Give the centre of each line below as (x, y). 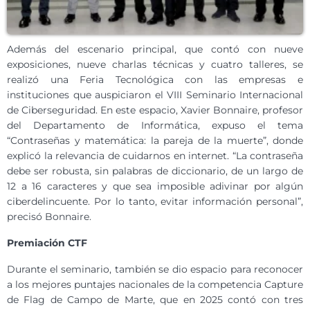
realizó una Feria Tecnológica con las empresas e (155, 80)
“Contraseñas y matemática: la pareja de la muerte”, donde (155, 141)
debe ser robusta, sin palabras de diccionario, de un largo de (155, 171)
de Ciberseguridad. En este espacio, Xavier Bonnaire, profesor (155, 110)
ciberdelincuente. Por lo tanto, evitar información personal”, (155, 202)
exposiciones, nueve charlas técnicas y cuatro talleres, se (155, 65)
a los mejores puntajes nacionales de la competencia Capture (155, 285)
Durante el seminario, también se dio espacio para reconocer (155, 270)
